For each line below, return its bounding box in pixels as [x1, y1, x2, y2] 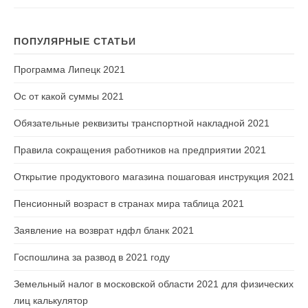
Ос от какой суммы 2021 [14, 91, 124, 102]
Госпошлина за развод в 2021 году [14, 252, 170, 263]
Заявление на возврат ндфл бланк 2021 [14, 225, 194, 236]
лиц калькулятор [14, 295, 88, 306]
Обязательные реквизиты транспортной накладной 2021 [14, 118, 269, 129]
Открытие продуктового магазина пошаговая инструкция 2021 [14, 171, 294, 182]
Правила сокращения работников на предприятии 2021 [14, 144, 266, 155]
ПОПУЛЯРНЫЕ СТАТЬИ [14, 36, 136, 47]
